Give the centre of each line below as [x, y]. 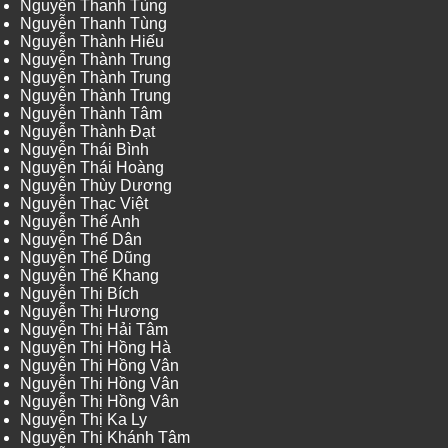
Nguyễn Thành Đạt [87, 132]
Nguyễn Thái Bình [84, 150]
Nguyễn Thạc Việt [84, 204]
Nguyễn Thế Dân [81, 240]
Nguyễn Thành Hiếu [92, 42]
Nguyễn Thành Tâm [91, 114]
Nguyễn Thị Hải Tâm [94, 330]
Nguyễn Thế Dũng [85, 258]
